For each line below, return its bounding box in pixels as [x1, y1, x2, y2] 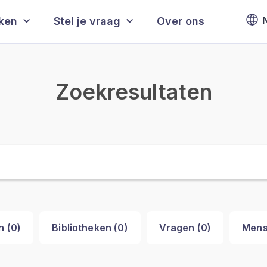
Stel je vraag [54, 15, 121, 27]
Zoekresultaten [55, 78, 212, 105]
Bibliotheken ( [52, 221, 118, 234]
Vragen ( [159, 221, 201, 234]
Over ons [157, 15, 205, 27]
